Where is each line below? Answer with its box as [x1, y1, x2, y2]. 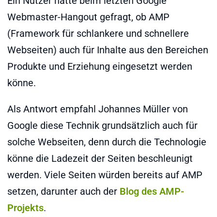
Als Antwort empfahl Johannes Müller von [7, 103, 188, 115]
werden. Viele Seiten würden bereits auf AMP [7, 169, 202, 181]
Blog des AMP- [120, 185, 184, 197]
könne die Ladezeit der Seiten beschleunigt [7, 152, 193, 164]
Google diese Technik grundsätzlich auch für [7, 119, 198, 131]
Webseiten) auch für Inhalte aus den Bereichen [7, 44, 208, 56]
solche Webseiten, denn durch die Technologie [7, 136, 206, 148]
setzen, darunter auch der [7, 185, 120, 197]
